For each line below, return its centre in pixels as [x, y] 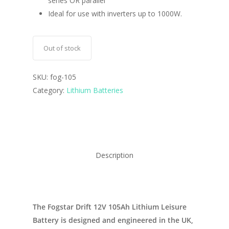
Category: [50, 90]
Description [114, 155]
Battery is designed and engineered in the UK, [113, 220]
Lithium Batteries [95, 90]
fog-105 [63, 77]
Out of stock [62, 48]
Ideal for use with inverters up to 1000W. [115, 14]
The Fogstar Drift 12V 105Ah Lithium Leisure [110, 207]
